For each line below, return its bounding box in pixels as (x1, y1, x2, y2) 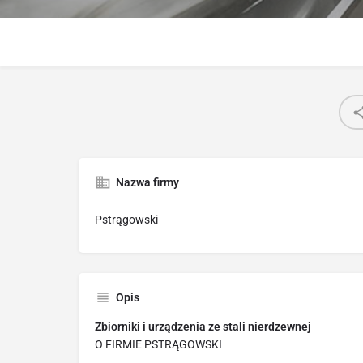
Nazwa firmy (116, 176, 179, 190)
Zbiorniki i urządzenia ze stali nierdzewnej (95, 320, 311, 334)
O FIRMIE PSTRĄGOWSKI (95, 338, 222, 352)
